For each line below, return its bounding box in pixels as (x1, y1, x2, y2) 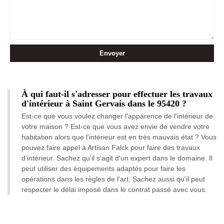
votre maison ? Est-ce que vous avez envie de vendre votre (21, 122, 209, 130)
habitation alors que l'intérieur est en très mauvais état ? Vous (21, 133, 216, 141)
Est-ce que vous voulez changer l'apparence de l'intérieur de (21, 112, 213, 120)
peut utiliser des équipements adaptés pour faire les (21, 164, 185, 172)
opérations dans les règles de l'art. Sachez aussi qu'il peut (21, 175, 205, 183)
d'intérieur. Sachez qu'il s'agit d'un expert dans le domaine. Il (21, 154, 212, 162)
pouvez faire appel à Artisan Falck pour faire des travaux (21, 143, 200, 151)
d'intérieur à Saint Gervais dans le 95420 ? (21, 98, 186, 108)
